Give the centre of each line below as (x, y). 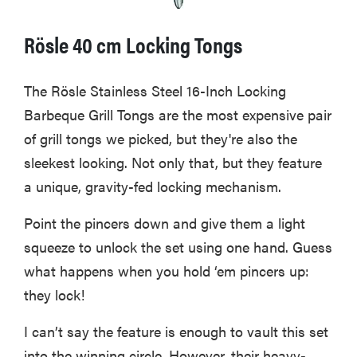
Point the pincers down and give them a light (165, 222)
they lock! (54, 294)
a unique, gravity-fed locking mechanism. (153, 186)
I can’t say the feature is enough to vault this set (176, 331)
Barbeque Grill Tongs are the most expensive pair (178, 114)
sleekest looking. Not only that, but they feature (173, 162)
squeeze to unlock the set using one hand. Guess (178, 246)
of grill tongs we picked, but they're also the (161, 138)
